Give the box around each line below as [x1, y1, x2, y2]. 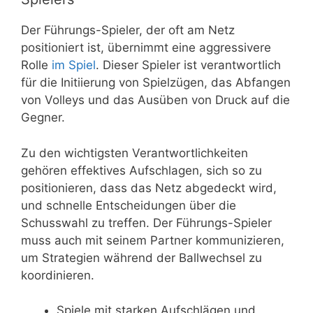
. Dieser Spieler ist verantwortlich [96, 58, 281, 73]
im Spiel [52, 58, 96, 73]
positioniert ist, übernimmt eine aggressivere [21, 41, 271, 55]
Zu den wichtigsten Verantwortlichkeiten [21, 145, 248, 160]
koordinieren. [21, 268, 94, 282]
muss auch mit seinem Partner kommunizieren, [21, 233, 284, 247]
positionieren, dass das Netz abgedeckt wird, [21, 180, 277, 195]
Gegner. [21, 110, 65, 125]
